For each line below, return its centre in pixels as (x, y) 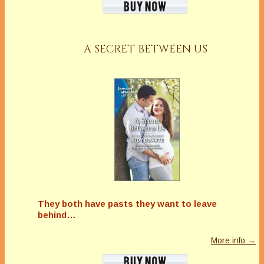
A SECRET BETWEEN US (145, 49)
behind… (57, 215)
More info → (233, 241)
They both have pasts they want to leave (127, 204)
